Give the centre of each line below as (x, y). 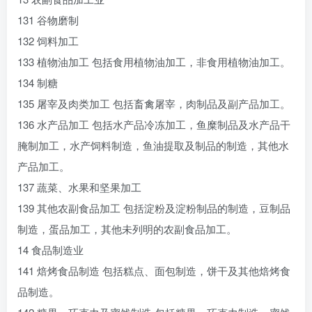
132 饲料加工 (48, 41)
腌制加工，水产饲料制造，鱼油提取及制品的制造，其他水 (153, 145)
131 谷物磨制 (48, 20)
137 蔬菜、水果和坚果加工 (79, 187)
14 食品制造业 (50, 250)
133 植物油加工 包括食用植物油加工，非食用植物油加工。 (154, 62)
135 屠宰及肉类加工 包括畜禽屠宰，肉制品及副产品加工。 (154, 103)
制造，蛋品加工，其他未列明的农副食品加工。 (127, 229)
